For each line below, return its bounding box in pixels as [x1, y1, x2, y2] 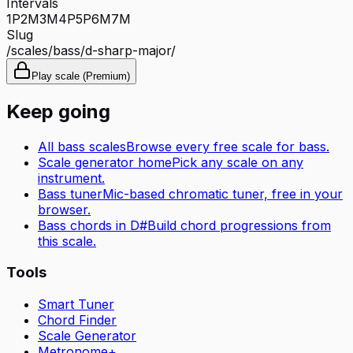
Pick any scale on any [172, 154, 303, 170]
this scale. [38, 232, 96, 249]
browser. [38, 201, 91, 217]
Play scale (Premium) [32, 69, 130, 82]
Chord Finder [38, 312, 117, 329]
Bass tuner [38, 185, 102, 202]
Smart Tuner [38, 296, 114, 313]
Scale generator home [38, 154, 172, 170]
